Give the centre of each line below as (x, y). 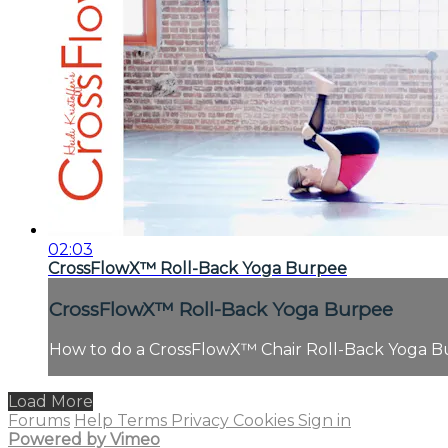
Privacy (202, 420)
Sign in (324, 420)
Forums (39, 420)
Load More (50, 401)
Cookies (265, 420)
